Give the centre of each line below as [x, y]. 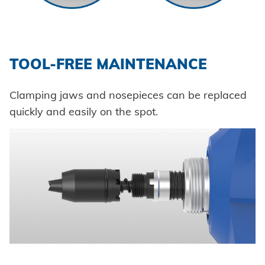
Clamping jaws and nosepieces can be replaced [128, 95]
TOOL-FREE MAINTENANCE [108, 64]
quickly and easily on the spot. [84, 112]
